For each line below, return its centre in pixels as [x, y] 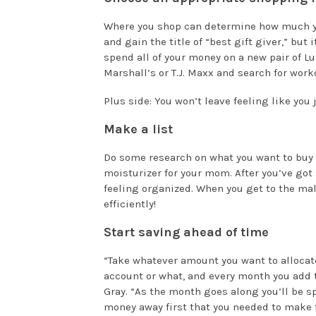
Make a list [138, 129]
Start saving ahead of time [186, 232]
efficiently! [130, 204]
